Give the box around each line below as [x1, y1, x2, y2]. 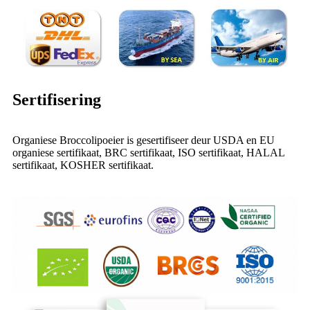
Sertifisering [12, 91, 101, 109]
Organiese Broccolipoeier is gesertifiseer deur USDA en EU [12, 134, 275, 147]
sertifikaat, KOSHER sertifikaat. [12, 159, 154, 172]
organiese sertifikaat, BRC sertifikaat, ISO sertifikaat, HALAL [12, 147, 284, 159]
